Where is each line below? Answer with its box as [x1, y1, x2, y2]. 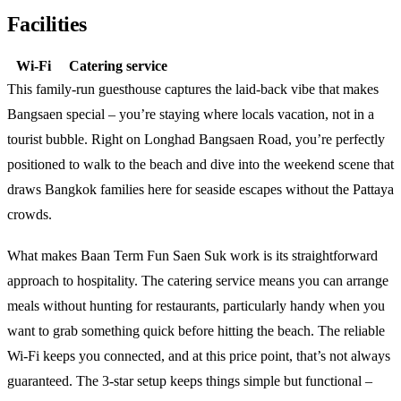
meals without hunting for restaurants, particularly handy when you [7, 297, 385, 313]
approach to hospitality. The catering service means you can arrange [7, 272, 388, 288]
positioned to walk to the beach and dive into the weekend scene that [7, 156, 394, 172]
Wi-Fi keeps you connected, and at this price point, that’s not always [7, 347, 390, 363]
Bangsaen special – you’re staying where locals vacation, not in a [7, 106, 374, 122]
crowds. [7, 206, 52, 222]
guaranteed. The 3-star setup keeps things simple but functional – [7, 372, 372, 388]
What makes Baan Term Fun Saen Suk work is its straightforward [7, 247, 378, 263]
